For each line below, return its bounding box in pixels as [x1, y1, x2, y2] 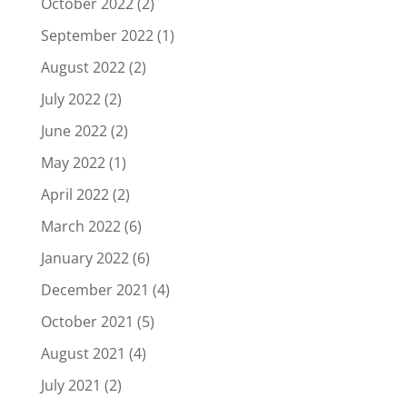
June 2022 [40, 120, 107, 141]
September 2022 [40, 25, 154, 45]
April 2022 [40, 184, 109, 204]
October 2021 [40, 311, 134, 332]
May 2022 [40, 152, 105, 173]
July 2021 [40, 374, 101, 395]
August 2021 [40, 342, 125, 363]
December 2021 [40, 279, 149, 300]
